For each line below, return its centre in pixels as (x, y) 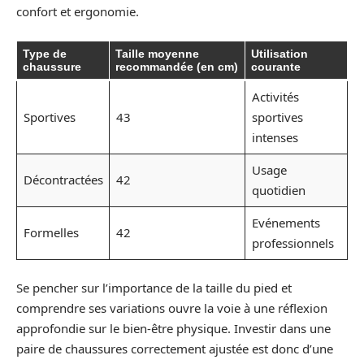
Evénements (286, 222)
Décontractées (63, 179)
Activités (275, 96)
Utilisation (279, 53)
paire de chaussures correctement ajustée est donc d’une (175, 349)
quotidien (278, 190)
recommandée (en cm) (177, 66)
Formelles (51, 232)
